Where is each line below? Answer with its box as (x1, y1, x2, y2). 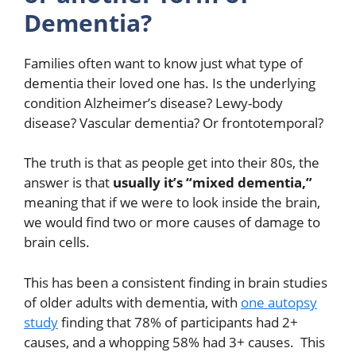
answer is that (24, 173, 113, 192)
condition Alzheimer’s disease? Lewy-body (24, 93, 283, 112)
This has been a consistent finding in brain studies (24, 273, 327, 292)
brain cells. (24, 233, 90, 252)
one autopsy (241, 292, 317, 311)
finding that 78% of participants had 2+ (58, 312, 298, 331)
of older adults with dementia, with (24, 292, 241, 311)
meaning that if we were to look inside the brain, (24, 193, 320, 212)
